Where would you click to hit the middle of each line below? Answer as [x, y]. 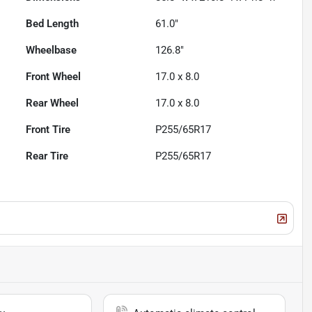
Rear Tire [47, 156]
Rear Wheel [53, 103]
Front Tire [48, 130]
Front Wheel [54, 77]
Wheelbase [52, 50]
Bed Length [53, 24]
